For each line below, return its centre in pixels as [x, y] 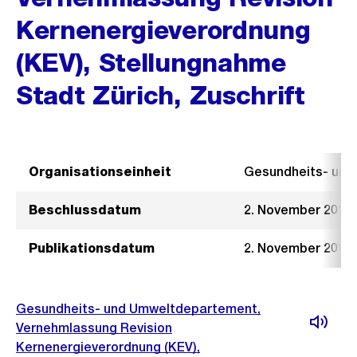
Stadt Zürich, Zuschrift [161, 95]
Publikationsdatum [92, 248]
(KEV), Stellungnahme [151, 63]
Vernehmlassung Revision [94, 328]
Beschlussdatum [85, 210]
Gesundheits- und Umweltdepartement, [138, 309]
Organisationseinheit [100, 172]
